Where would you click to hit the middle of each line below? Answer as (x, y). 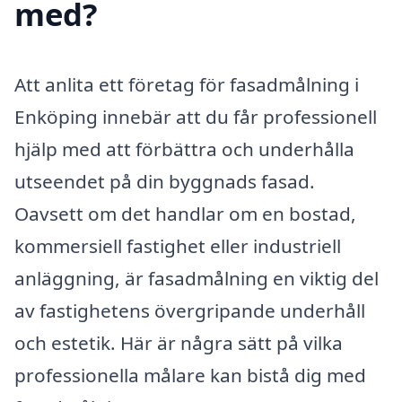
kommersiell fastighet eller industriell (178, 245)
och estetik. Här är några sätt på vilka (179, 342)
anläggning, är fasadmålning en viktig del (197, 278)
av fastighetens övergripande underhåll (190, 310)
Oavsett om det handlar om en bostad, (185, 213)
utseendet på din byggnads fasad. (165, 181)
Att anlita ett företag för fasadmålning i (187, 84)
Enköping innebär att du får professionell (196, 116)
